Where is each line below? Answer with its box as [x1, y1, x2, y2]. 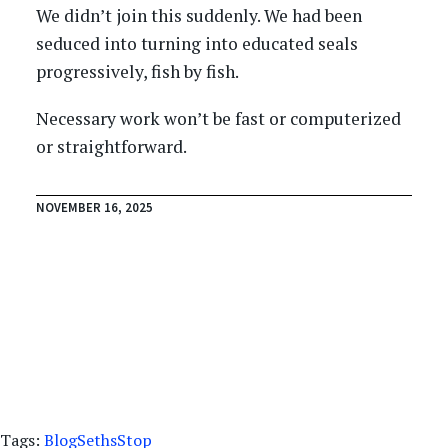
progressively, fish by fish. [35, 59, 239, 83]
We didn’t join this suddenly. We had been [35, 3, 362, 27]
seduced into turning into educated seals [35, 31, 358, 55]
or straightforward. [35, 135, 187, 159]
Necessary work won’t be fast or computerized [35, 107, 401, 131]
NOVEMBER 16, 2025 [35, 198, 153, 215]
